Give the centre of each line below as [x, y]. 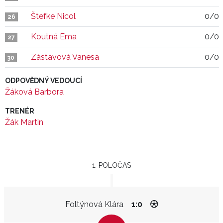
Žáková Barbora [34, 92]
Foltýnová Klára [94, 204]
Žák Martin [24, 122]
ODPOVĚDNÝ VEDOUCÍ [44, 81]
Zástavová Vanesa [65, 57]
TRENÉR [20, 111]
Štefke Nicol [53, 16]
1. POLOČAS [111, 165]
